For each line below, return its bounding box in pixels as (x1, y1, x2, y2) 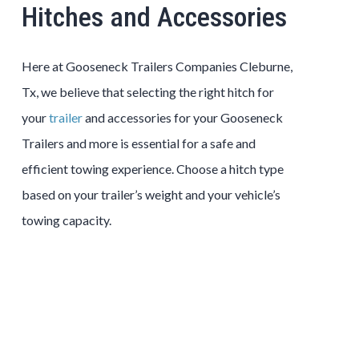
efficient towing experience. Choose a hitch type (21, 160, 284, 176)
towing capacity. (21, 212, 111, 228)
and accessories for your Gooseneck (82, 109, 283, 125)
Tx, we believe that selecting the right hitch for (21, 83, 274, 99)
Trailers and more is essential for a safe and (21, 135, 256, 151)
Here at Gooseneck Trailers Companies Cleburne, (21, 58, 292, 74)
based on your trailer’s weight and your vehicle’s (21, 186, 280, 202)
